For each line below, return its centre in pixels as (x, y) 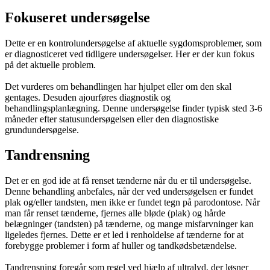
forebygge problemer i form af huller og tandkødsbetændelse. (121, 246)
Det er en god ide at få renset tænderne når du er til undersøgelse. (128, 181)
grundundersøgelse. (42, 130)
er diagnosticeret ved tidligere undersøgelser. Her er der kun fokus (130, 54)
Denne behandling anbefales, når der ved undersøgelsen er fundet (129, 192)
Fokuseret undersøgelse (77, 17)
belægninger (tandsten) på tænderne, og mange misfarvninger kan (129, 224)
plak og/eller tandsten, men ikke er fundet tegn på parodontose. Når (132, 202)
